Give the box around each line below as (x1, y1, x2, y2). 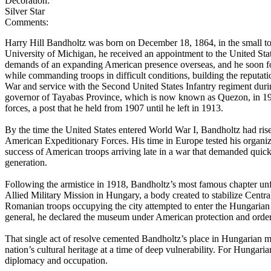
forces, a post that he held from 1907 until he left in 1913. (5, 103, 223, 114)
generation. (5, 157, 47, 168)
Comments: (5, 17, 48, 28)
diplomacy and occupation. (5, 255, 108, 266)
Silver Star (5, 6, 45, 17)
